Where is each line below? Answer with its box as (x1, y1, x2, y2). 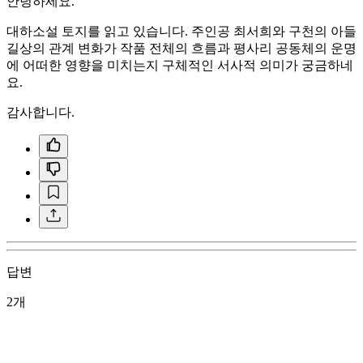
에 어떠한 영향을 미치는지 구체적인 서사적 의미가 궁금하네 (6, 58, 353, 72)
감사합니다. (6, 105, 75, 119)
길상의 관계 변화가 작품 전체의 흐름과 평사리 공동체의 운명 (6, 41, 357, 55)
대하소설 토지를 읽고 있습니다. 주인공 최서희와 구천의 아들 (6, 23, 357, 38)
